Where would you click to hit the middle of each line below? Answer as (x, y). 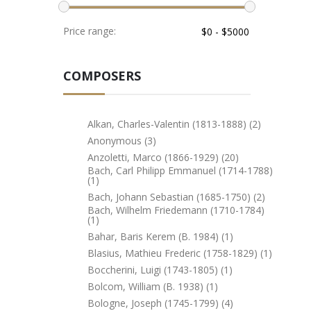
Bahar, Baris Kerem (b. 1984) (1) (160, 236)
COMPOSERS (102, 76)
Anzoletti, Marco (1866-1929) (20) (163, 157)
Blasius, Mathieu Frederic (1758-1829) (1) (180, 253)
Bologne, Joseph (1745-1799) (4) (160, 303)
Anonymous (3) (122, 141)
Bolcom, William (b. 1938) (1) (153, 286)
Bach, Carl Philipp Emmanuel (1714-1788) (180, 170)
